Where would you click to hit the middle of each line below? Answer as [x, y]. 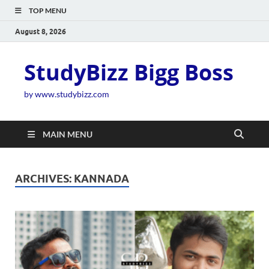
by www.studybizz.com [67, 94]
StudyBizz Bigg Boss [129, 72]
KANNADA [101, 179]
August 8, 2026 [41, 31]
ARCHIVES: [44, 179]
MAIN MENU [68, 134]
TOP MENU [48, 11]
